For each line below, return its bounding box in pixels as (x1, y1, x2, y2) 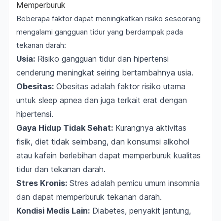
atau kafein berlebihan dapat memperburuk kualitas (16, 150, 201, 160)
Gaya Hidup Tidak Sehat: (16, 123, 113, 133)
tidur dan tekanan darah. (16, 164, 106, 174)
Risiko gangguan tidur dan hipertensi (35, 54, 169, 64)
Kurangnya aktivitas (113, 123, 186, 133)
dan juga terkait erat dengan (82, 95, 187, 105)
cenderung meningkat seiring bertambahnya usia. (16, 68, 193, 77)
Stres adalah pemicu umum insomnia (67, 178, 200, 188)
